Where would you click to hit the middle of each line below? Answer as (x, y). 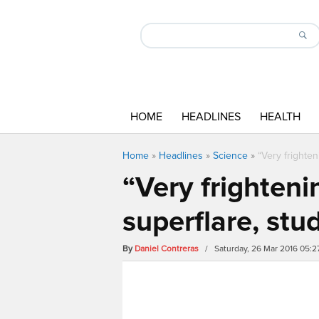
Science (230, 156)
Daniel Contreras (167, 249)
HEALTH (280, 117)
